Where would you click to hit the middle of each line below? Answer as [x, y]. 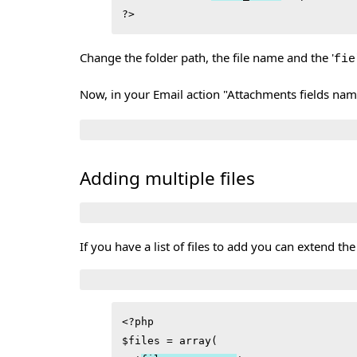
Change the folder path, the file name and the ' [206, 57]
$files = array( [169, 341]
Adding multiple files [167, 178]
